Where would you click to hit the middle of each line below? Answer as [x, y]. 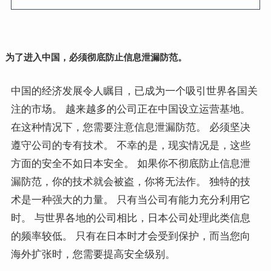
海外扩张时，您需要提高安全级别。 [93, 254]
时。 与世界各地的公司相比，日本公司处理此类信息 [130, 218]
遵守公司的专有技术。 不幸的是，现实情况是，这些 [130, 145]
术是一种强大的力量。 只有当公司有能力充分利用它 [130, 200]
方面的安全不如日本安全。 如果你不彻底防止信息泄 [130, 163]
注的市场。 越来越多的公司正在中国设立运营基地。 [130, 109]
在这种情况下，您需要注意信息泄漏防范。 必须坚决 [130, 127]
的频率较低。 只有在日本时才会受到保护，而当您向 [130, 236]
